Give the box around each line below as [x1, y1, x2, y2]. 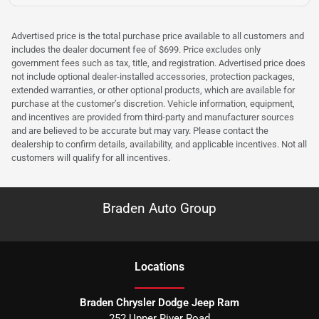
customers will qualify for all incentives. [11, 152, 170, 163]
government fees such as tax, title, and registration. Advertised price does [11, 57, 305, 68]
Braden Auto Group [103, 199, 216, 216]
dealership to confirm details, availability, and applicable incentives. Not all [11, 138, 307, 150]
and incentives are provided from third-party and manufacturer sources [11, 111, 294, 122]
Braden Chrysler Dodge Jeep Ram [80, 296, 239, 309]
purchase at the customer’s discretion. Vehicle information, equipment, [11, 98, 295, 109]
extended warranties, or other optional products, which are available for [11, 84, 295, 95]
